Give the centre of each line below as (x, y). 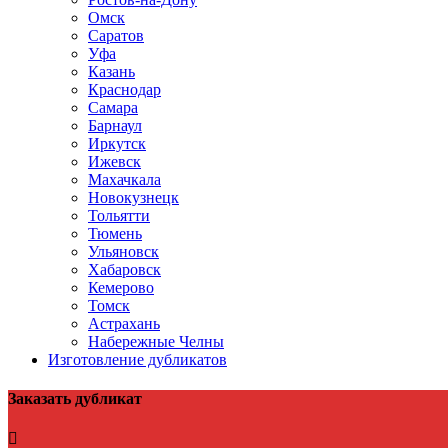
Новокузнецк (133, 198)
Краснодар (124, 90)
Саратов (116, 36)
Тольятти (119, 216)
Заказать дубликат (75, 399)
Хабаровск (124, 270)
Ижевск (114, 162)
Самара (113, 108)
